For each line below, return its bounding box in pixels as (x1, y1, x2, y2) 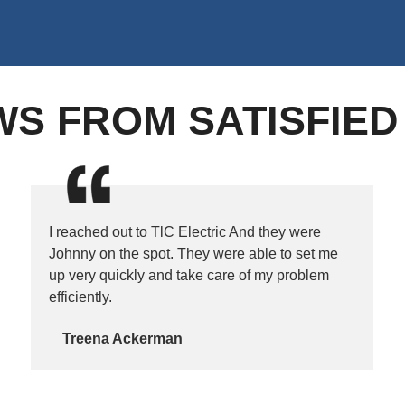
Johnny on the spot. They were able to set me (49, 246, 339, 262)
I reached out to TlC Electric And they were (49, 224, 322, 240)
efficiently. (49, 289, 113, 306)
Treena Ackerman (62, 331, 184, 347)
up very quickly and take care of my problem (49, 268, 330, 284)
